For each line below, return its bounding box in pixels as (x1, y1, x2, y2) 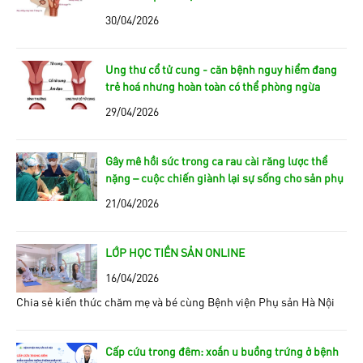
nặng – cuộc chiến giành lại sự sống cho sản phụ (105, 169, 344, 185)
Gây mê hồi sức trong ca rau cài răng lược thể (105, 152, 327, 168)
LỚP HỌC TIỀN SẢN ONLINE (105, 244, 245, 259)
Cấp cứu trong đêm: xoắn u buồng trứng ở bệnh (105, 343, 339, 358)
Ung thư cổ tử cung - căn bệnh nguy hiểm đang (105, 61, 337, 76)
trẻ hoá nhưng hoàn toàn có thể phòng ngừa (105, 78, 320, 93)
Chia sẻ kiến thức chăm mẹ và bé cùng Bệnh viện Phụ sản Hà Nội (16, 293, 335, 309)
